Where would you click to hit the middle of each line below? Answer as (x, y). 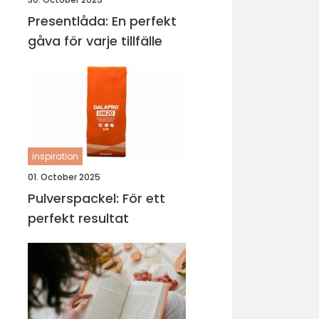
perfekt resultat (78, 218)
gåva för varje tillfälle (95, 41)
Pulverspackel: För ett (96, 198)
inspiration (55, 156)
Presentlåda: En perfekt (102, 21)
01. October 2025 (64, 177)
